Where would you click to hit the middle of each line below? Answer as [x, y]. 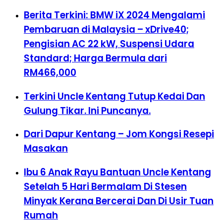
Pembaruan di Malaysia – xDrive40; [106, 29]
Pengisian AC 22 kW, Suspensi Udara [109, 44]
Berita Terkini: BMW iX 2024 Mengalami [114, 15]
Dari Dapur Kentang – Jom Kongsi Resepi [119, 134]
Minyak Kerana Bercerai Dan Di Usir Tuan [119, 201]
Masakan [46, 149]
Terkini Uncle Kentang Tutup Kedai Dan [114, 96]
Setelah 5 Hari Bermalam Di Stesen [105, 187]
